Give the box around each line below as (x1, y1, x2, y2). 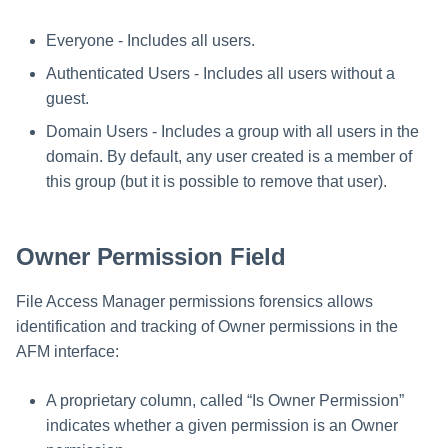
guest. (46, 90, 89, 108)
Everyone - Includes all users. (46, 32, 255, 50)
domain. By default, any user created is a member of (46, 148, 412, 166)
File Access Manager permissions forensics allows (16, 293, 373, 311)
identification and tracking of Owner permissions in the (16, 318, 398, 336)
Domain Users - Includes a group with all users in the (46, 123, 419, 141)
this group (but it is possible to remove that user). (46, 173, 387, 191)
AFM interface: (16, 343, 119, 361)
